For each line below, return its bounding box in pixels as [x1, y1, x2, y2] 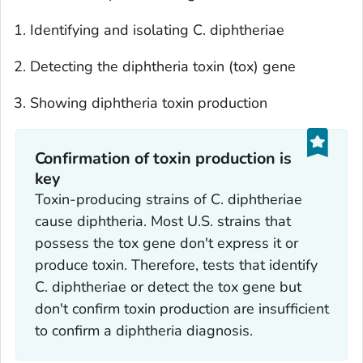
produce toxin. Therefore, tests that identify [34, 254, 318, 275]
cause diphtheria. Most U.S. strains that [34, 211, 291, 231]
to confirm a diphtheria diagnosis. [34, 320, 253, 340]
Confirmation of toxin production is [34, 147, 293, 169]
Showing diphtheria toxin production [30, 93, 267, 113]
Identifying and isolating [30, 20, 193, 41]
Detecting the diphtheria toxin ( [30, 57, 233, 77]
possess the [34, 233, 118, 253]
